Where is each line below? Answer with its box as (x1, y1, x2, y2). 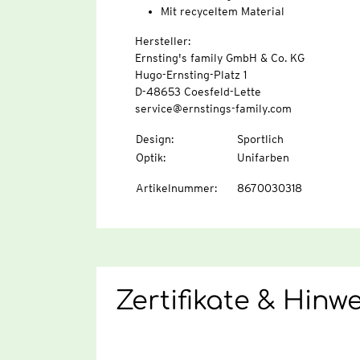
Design (135, 133, 171, 146)
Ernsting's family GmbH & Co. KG (134, 51, 305, 65)
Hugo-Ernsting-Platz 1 (134, 68, 247, 82)
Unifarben (236, 151, 289, 165)
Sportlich (236, 133, 284, 146)
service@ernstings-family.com (134, 102, 292, 116)
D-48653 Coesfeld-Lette (134, 85, 261, 99)
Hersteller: (134, 35, 190, 48)
